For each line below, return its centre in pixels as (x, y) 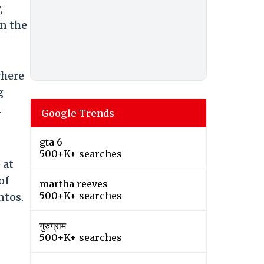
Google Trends (78, 113)
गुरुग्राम (53, 226)
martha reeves (74, 184)
